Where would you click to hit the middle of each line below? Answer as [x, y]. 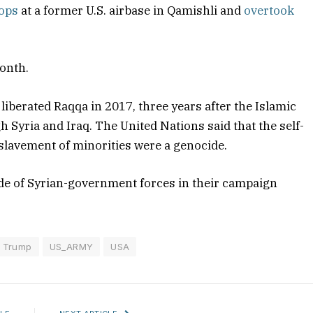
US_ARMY [71, 246]
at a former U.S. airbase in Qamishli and [131, 11]
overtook [269, 11]
